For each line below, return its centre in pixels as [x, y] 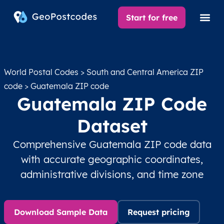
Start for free [152, 17]
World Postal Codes [41, 72]
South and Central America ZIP [145, 72]
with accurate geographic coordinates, [112, 159]
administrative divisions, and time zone [112, 174]
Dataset [112, 126]
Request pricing [159, 212]
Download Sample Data [61, 212]
